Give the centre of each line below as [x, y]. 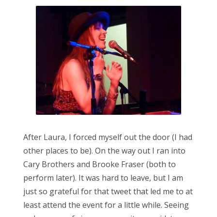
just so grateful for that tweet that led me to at [108, 192]
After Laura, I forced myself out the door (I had [108, 137]
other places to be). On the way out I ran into [104, 151]
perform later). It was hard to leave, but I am [103, 178]
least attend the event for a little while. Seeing [106, 205]
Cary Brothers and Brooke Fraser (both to [100, 164]
